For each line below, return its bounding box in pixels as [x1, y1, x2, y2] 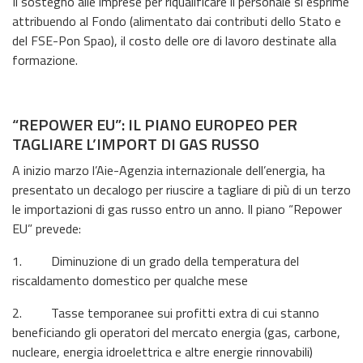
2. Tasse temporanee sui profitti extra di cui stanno [12, 302, 319, 322]
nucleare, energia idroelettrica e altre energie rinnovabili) [12, 341, 313, 361]
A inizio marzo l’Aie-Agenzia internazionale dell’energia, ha [12, 160, 325, 180]
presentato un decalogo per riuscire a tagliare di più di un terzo [12, 179, 351, 199]
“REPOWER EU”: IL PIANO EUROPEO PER [12, 111, 297, 137]
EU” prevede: [12, 218, 81, 238]
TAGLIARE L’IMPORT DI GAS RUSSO [12, 130, 259, 156]
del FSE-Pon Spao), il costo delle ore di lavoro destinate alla [12, 30, 336, 50]
